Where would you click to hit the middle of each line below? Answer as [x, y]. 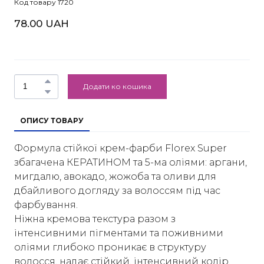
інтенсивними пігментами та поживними [119, 233]
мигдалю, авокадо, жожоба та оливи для [115, 176]
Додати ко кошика [117, 86]
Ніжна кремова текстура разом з [95, 219]
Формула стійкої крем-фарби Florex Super [121, 148]
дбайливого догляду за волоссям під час [117, 190]
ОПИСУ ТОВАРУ [52, 120]
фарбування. [46, 204]
